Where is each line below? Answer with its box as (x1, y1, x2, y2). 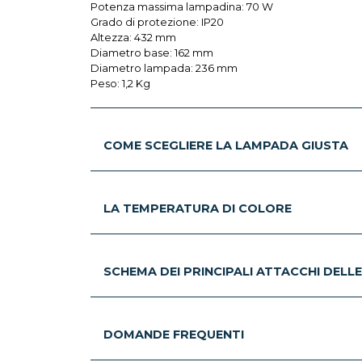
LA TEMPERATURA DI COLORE (103, 200, 292, 216)
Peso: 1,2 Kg (90, 77, 150, 90)
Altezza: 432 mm (90, 31, 176, 44)
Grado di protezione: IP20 (90, 15, 224, 28)
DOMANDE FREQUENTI (103, 326, 244, 342)
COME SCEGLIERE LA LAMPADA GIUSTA (103, 137, 348, 153)
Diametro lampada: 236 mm (90, 61, 238, 74)
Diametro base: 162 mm (90, 46, 213, 59)
